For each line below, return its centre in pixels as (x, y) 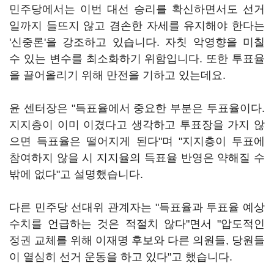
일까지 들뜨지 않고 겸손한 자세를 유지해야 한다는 (137, 26)
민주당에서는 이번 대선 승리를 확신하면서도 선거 (137, 9)
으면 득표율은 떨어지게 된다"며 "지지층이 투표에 (137, 141)
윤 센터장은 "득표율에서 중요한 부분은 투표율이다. (137, 108)
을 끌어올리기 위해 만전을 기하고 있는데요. (117, 75)
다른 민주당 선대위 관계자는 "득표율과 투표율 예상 (137, 207)
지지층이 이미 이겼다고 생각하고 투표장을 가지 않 (137, 125)
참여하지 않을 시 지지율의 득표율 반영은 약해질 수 (137, 158)
